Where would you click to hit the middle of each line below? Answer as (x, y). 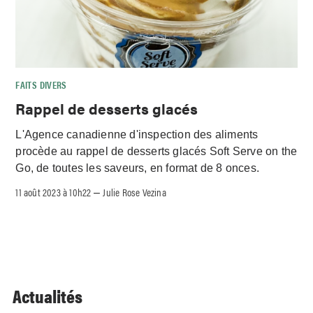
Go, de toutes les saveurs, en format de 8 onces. (138, 168)
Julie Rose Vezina (134, 192)
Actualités (48, 296)
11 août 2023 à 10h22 (53, 192)
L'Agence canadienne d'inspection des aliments (137, 134)
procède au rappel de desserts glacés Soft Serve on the (156, 151)
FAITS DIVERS (41, 84)
